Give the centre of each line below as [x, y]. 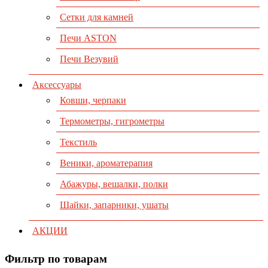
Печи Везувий [89, 59]
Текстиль [78, 142]
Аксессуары [57, 85]
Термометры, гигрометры [112, 121]
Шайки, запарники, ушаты [114, 205]
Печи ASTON [88, 38]
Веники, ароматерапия [106, 163]
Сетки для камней [97, 17]
